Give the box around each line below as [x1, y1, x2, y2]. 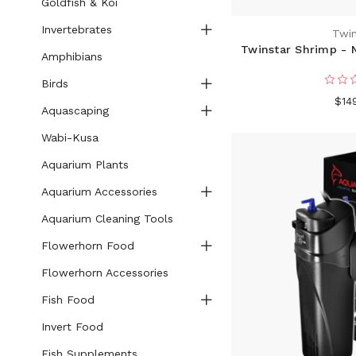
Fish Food [41, 293, 95, 306]
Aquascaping [41, 104, 109, 117]
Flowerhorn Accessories [41, 266, 168, 279]
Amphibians [41, 50, 103, 63]
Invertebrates [41, 23, 112, 36]
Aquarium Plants [41, 158, 129, 171]
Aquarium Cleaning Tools [41, 212, 173, 225]
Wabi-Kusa [41, 131, 99, 144]
